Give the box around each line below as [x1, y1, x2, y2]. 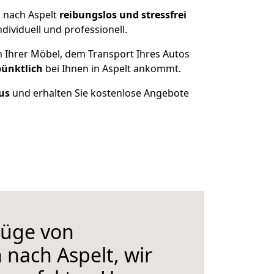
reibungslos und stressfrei [59, 8, 187, 21]
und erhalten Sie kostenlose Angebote [9, 86, 189, 100]
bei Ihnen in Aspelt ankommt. [43, 62, 181, 75]
